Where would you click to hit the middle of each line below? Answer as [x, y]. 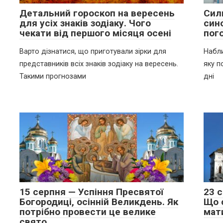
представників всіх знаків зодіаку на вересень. [99, 64]
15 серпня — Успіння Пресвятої [91, 192]
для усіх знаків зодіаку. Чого [85, 23]
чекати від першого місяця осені [95, 33]
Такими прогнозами [53, 76]
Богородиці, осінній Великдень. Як [99, 202]
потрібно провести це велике [88, 212]
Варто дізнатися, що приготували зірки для [93, 51]
